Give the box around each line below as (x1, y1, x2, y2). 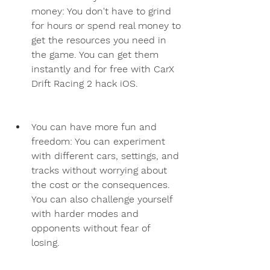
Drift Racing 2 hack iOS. (31, 77, 138, 89)
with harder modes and (31, 207, 139, 219)
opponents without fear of (31, 222, 150, 234)
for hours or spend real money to (31, 19, 181, 31)
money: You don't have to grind (31, 5, 171, 17)
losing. (31, 236, 60, 248)
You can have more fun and (31, 121, 157, 133)
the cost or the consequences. (31, 178, 170, 190)
